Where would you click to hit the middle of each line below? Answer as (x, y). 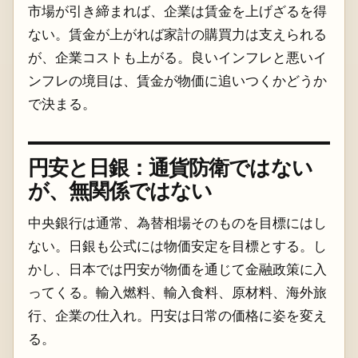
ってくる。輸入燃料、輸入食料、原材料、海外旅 (177, 292)
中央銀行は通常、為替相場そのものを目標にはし (177, 222)
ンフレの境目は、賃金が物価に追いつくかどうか (177, 80)
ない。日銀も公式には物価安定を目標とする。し (177, 245)
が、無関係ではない (120, 189)
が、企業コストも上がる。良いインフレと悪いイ (177, 57)
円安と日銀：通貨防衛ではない (170, 166)
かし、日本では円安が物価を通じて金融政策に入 (177, 268)
